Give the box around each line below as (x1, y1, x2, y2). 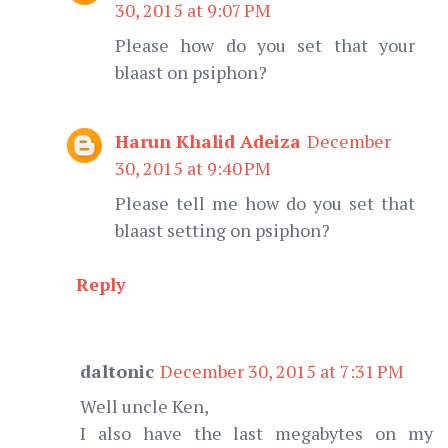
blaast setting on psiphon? (115, 217, 330, 242)
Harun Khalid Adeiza (115, 128, 301, 153)
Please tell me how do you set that (115, 190, 415, 215)
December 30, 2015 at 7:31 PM (160, 358, 404, 383)
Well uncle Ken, (80, 393, 209, 418)
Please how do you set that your (115, 32, 415, 57)
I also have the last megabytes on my (80, 420, 433, 445)
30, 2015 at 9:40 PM (115, 155, 271, 180)
